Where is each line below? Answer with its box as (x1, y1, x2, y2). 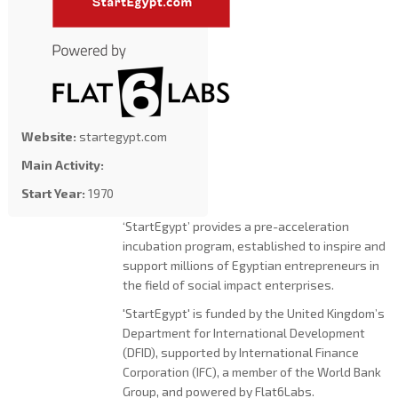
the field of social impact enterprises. (122, 277, 334, 292)
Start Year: (20, 186, 85, 201)
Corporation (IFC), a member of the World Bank (122, 364, 381, 379)
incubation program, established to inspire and (122, 238, 386, 253)
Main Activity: (20, 157, 104, 172)
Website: (20, 129, 76, 144)
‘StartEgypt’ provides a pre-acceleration (122, 219, 349, 234)
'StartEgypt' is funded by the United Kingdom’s (122, 306, 385, 321)
